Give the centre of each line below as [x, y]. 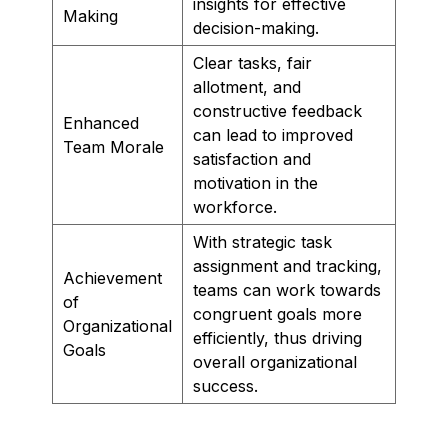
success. [225, 385]
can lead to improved [273, 134]
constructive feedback [277, 110]
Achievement [112, 277]
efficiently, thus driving [277, 337]
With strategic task [262, 241]
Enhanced [101, 122]
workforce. [235, 206]
